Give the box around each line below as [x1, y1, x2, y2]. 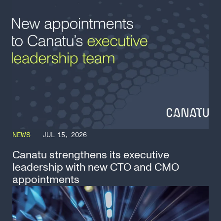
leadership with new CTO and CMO [12, 160, 179, 175]
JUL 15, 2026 [42, 130, 87, 140]
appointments [12, 172, 79, 187]
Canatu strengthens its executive [12, 147, 169, 163]
